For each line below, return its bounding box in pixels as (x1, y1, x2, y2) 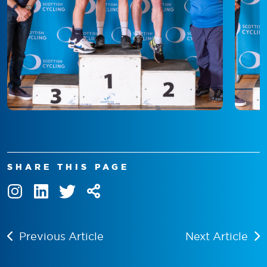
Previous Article (19, 229, 104, 243)
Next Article (185, 229, 248, 243)
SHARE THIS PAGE (7, 162, 129, 172)
